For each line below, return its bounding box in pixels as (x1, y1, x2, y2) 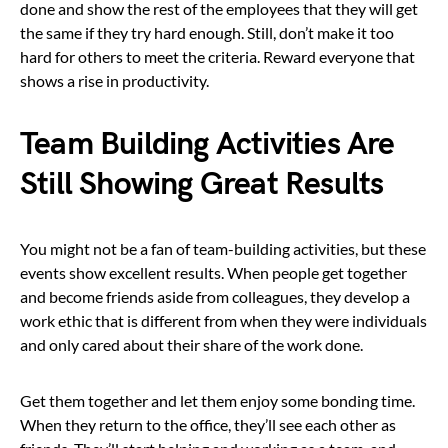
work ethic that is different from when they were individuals (20, 310, 427, 330)
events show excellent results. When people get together (20, 262, 407, 282)
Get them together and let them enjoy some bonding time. (20, 390, 415, 410)
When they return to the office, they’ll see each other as (20, 414, 396, 434)
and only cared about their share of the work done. (20, 334, 363, 354)
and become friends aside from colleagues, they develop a (20, 286, 410, 306)
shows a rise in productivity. (20, 70, 209, 90)
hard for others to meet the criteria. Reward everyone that (20, 46, 415, 66)
